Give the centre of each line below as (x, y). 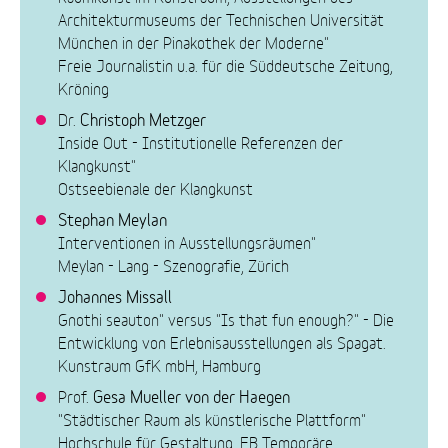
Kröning (84, 87)
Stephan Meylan (113, 217)
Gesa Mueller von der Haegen (192, 394)
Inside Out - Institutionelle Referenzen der (201, 141)
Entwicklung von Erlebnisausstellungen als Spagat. (222, 341)
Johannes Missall (115, 294)
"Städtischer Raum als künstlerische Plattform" (212, 418)
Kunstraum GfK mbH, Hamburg (160, 364)
